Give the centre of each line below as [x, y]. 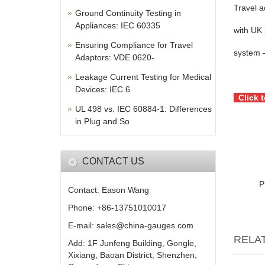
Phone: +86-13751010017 [117, 208]
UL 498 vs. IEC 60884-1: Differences [143, 109]
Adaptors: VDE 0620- [115, 57]
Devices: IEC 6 [103, 89]
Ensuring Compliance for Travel [134, 45]
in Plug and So [102, 121]
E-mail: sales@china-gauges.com [131, 225]
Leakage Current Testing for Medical [143, 77]
